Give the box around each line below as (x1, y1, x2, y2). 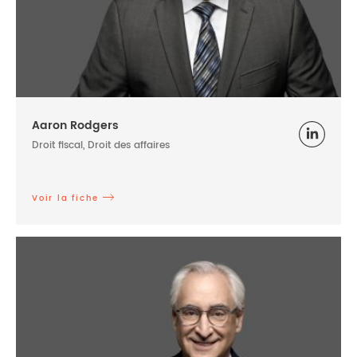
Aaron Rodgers (32, 116, 119, 135)
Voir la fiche (32, 192, 99, 206)
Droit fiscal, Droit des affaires (32, 138, 170, 154)
